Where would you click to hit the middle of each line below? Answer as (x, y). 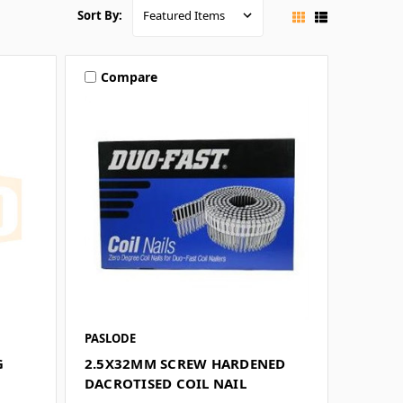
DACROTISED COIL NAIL (165, 384)
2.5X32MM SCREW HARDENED (185, 364)
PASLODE (110, 339)
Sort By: (100, 16)
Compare (129, 76)
